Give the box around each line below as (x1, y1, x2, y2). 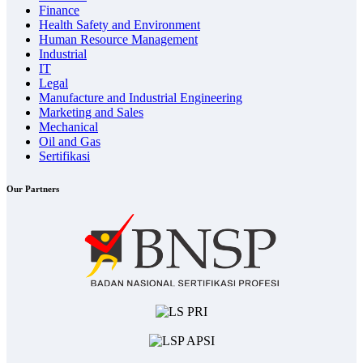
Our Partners (6, 183, 59, 194)
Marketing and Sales (39, 105, 143, 119)
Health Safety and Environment (39, 17, 200, 32)
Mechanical (39, 119, 98, 134)
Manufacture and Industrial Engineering (39, 90, 242, 105)
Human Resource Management (39, 32, 198, 46)
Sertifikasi (39, 148, 90, 163)
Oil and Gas (39, 134, 100, 148)
